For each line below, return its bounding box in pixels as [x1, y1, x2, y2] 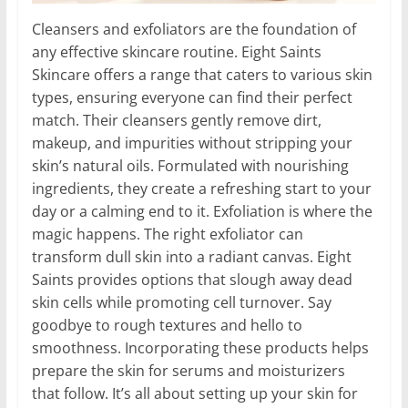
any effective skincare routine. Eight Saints [31, 42, 321, 63]
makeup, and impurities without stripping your [31, 133, 352, 154]
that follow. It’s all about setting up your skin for [31, 383, 358, 404]
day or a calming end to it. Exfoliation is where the [31, 201, 372, 222]
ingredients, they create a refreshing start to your [31, 178, 372, 199]
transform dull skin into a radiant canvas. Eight [31, 247, 352, 268]
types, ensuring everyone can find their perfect [31, 87, 352, 108]
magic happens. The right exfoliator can [31, 224, 303, 245]
